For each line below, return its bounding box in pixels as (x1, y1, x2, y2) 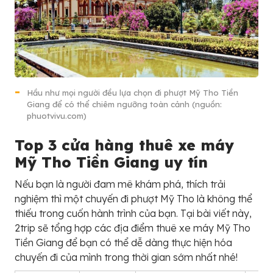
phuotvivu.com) (27, 110, 87, 121)
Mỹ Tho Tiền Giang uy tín (15, 152, 208, 171)
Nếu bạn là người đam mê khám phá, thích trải (15, 177, 225, 190)
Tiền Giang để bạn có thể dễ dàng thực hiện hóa (15, 236, 232, 249)
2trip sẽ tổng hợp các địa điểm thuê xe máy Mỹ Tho (15, 221, 250, 234)
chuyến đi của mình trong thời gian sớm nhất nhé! (15, 250, 238, 263)
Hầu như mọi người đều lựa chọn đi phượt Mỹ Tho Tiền (27, 87, 238, 97)
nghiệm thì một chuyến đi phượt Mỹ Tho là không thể (15, 192, 252, 205)
